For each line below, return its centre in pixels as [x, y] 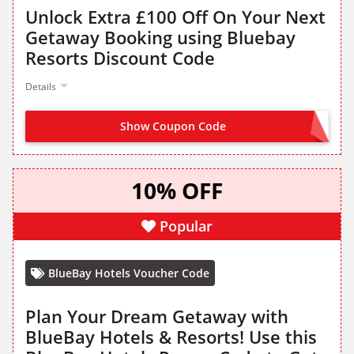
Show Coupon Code [173, 126]
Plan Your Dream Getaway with [157, 316]
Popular [186, 226]
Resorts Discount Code [120, 58]
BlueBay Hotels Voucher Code [129, 273]
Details [41, 87]
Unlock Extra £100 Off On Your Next [175, 17]
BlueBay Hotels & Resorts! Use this [171, 337]
